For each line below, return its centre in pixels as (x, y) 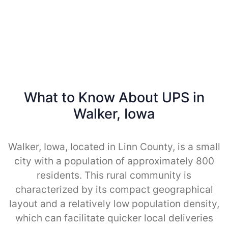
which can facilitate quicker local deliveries (114, 218)
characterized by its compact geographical (114, 190)
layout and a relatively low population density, (114, 204)
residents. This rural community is (114, 176)
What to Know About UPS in (114, 98)
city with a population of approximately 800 (114, 161)
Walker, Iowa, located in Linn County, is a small (114, 147)
